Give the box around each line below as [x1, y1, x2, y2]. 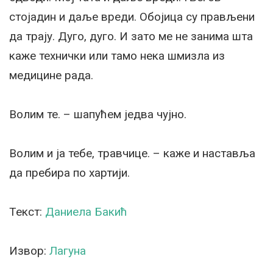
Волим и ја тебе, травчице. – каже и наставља [9, 146, 255, 161]
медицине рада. [9, 68, 93, 83]
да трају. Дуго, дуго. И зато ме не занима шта [9, 29, 253, 44]
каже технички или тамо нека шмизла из [9, 49, 225, 63]
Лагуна [49, 244, 86, 258]
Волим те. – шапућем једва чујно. [9, 107, 186, 122]
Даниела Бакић [45, 205, 127, 219]
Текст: [9, 205, 45, 219]
